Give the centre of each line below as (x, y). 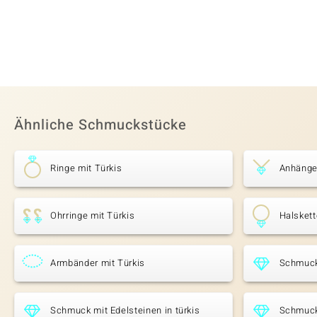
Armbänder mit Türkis (98, 263)
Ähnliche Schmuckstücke (100, 125)
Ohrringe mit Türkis (93, 216)
